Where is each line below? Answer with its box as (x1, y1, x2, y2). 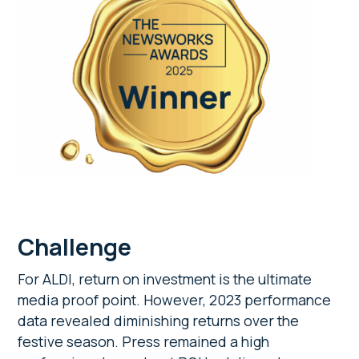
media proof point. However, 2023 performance (18, 290, 332, 310)
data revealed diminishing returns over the (18, 311, 300, 331)
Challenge (18, 231, 132, 264)
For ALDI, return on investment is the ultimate (18, 269, 313, 289)
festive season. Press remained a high (18, 332, 270, 352)
